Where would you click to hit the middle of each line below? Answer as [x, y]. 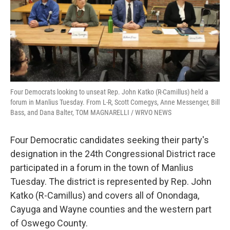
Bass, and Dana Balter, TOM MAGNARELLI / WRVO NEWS [91, 112]
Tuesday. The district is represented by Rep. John [111, 181]
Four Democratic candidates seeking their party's [110, 140]
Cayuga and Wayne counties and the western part [111, 209]
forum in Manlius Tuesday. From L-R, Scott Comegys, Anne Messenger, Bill [115, 102]
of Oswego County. [49, 223]
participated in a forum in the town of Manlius [102, 168]
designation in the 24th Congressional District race [113, 154]
